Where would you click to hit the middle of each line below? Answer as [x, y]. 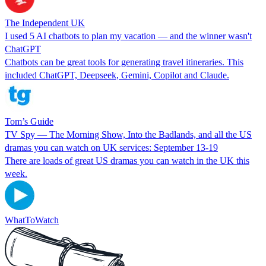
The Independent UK [45, 23]
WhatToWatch [32, 220]
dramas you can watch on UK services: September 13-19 [111, 147]
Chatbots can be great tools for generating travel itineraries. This [124, 62]
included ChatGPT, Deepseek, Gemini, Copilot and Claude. [117, 75]
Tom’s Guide [29, 121]
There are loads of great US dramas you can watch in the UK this [127, 160]
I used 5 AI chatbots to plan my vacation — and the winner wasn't [128, 36]
